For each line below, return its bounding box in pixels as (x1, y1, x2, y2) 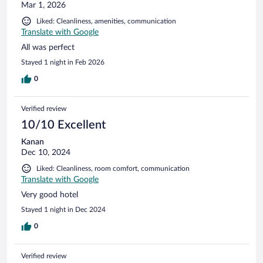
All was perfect (21, 43, 75, 52)
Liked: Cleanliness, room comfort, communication (36, 164, 190, 172)
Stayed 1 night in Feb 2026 (21, 58, 104, 66)
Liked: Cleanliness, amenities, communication (36, 17, 176, 25)
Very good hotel (21, 190, 78, 199)
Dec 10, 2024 (21, 148, 70, 157)
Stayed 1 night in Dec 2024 (21, 205, 106, 213)
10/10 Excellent (21, 119, 106, 131)
